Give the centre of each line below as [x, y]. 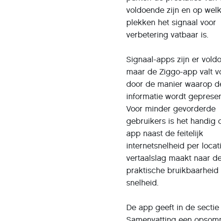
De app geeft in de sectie [173, 207]
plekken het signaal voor [171, 22]
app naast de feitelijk [165, 133]
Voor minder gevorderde [171, 109]
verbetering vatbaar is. [167, 35]
